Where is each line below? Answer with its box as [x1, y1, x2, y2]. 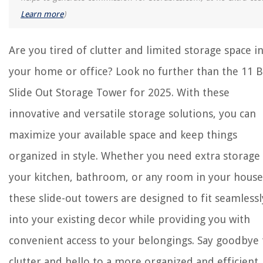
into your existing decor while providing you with [9, 213, 250, 225]
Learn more [21, 9, 63, 19]
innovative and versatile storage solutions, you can [9, 107, 256, 120]
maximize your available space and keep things [9, 129, 237, 141]
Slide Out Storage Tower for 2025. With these [9, 86, 230, 99]
